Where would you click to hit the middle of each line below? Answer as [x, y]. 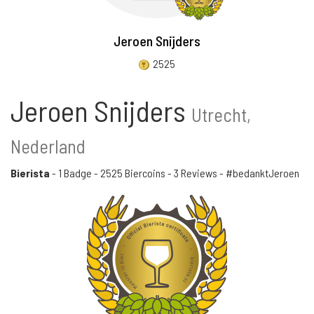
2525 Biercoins [133, 173]
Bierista [30, 173]
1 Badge [75, 173]
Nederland [48, 146]
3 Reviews [196, 173]
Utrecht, [221, 114]
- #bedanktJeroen [258, 173]
